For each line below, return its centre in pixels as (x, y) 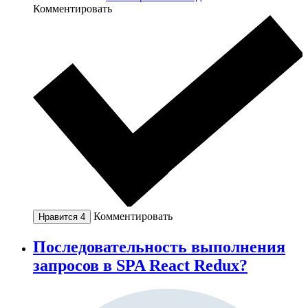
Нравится (59, 217)
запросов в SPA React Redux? (140, 265)
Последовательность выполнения (159, 246)
